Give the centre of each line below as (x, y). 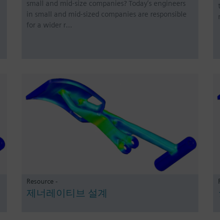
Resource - (42, 181)
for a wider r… (49, 25)
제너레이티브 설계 (67, 193)
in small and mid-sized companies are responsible (107, 14)
